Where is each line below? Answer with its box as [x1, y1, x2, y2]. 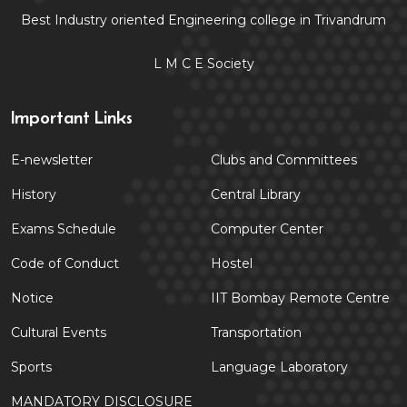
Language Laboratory [211, 358, 348, 375]
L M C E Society [153, 55, 254, 72]
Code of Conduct [11, 254, 119, 272]
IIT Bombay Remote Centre [211, 289, 390, 306]
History [11, 185, 56, 203]
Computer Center [211, 220, 323, 237]
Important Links [11, 106, 133, 127]
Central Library [211, 185, 301, 203]
